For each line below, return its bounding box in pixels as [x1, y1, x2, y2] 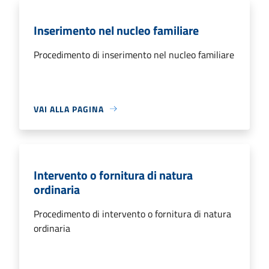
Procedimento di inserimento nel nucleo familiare [34, 47, 234, 62]
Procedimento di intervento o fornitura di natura [34, 206, 231, 221]
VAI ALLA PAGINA [34, 102, 104, 115]
